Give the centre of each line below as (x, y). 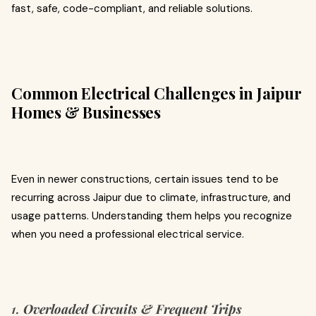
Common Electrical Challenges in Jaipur (157, 93)
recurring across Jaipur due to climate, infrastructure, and (151, 197)
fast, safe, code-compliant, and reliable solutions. (132, 8)
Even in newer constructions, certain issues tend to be (145, 179)
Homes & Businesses (86, 112)
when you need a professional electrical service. (128, 234)
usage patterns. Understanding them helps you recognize (152, 216)
